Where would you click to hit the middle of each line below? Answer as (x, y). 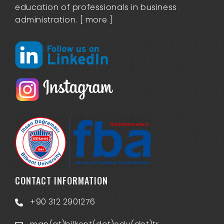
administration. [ (50, 19)
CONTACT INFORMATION (61, 180)
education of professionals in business (96, 7)
